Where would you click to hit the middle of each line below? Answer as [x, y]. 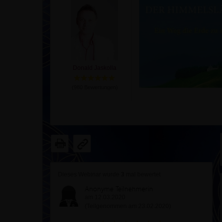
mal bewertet [142, 174]
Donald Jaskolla [95, 68]
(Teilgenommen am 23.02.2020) [128, 206]
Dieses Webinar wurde [89, 174]
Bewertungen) [100, 87]
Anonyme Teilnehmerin [119, 189]
